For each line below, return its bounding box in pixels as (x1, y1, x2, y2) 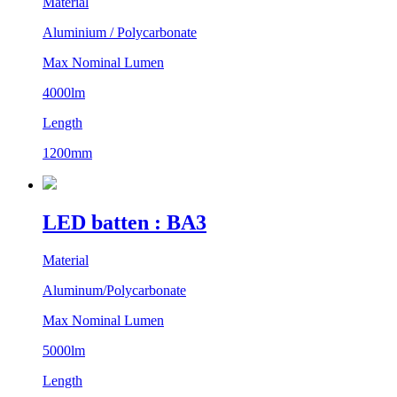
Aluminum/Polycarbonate (43, 283, 186, 299)
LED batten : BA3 (43, 211, 206, 235)
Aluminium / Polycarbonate (43, 25, 197, 41)
